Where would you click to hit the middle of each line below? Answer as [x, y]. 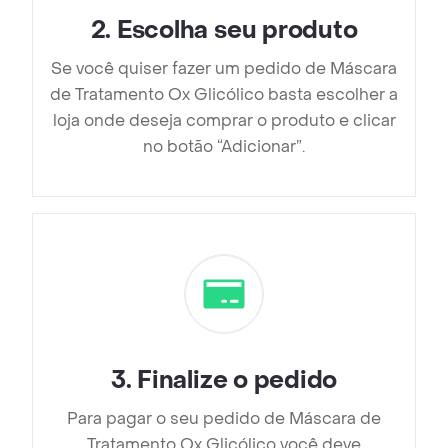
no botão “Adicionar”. [224, 147]
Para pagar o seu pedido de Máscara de [224, 419]
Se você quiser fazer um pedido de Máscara [224, 69]
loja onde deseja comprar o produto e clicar [224, 121]
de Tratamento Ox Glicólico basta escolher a [224, 95]
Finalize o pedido [237, 381]
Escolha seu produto [237, 31]
